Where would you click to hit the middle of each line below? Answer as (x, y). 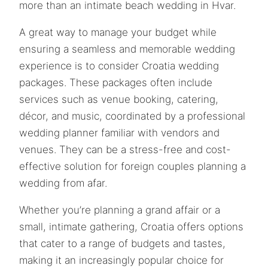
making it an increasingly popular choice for (121, 261)
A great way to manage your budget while (118, 33)
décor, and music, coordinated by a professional (132, 116)
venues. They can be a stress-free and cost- (125, 150)
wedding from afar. (63, 183)
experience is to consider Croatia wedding (119, 66)
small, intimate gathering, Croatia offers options (131, 227)
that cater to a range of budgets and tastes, (122, 244)
